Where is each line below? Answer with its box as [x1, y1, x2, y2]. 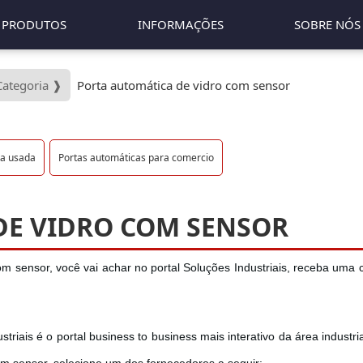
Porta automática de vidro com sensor [77, 77, 290, 93]
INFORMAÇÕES [137, 16, 224, 32]
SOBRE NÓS [294, 16, 361, 32]
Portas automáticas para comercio [58, 151, 214, 164]
